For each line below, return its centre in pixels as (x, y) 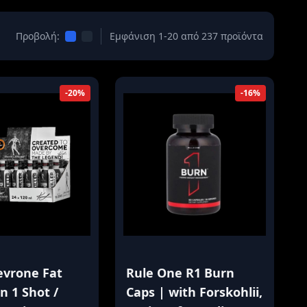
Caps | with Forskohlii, (195, 292)
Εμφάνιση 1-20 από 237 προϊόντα (186, 36)
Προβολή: (37, 36)
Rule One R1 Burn (181, 273)
